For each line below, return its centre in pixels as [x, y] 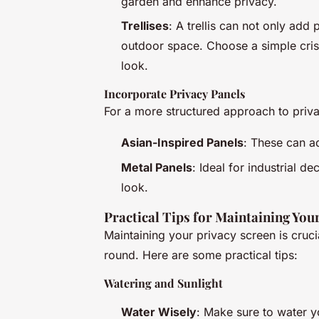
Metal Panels [157, 167]
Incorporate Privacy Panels [174, 94]
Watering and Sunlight [163, 283]
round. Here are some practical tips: [201, 255]
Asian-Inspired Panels [182, 143]
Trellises [145, 26]
